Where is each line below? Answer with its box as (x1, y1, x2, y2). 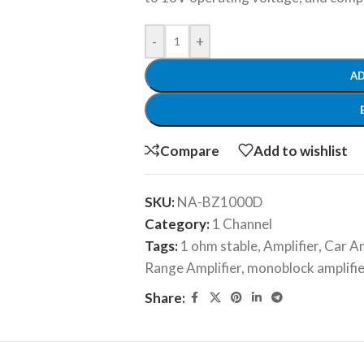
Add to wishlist (253, 141, 348, 159)
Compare (159, 141, 219, 159)
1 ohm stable (180, 237, 258, 254)
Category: (144, 215, 210, 232)
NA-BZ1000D (176, 193, 262, 210)
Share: (144, 289, 185, 306)
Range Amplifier (144, 259, 241, 276)
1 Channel (211, 215, 272, 232)
